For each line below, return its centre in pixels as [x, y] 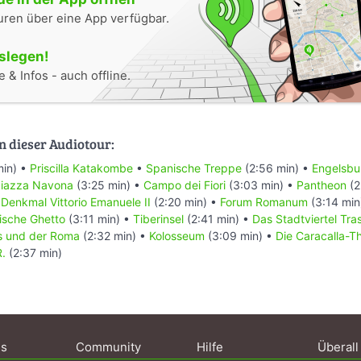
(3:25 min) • [108, 185]
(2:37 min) [34, 252]
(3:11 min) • [99, 218]
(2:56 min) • [277, 168]
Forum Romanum [264, 201]
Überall [338, 346]
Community [108, 346]
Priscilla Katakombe [81, 168]
